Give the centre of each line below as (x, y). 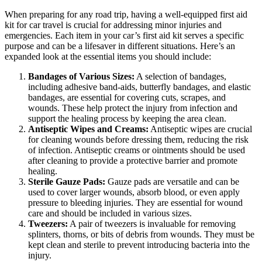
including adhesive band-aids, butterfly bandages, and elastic (139, 87)
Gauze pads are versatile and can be (172, 182)
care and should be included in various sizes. (110, 213)
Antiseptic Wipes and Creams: (88, 129)
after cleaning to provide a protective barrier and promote (133, 161)
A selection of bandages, (180, 77)
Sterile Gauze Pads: (67, 182)
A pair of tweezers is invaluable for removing (152, 224)
